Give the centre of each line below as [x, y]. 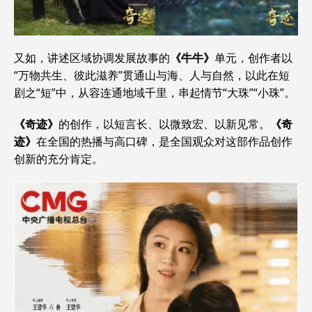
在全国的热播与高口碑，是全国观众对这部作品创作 [164, 142]
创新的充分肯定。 [58, 159]
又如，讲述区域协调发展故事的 [92, 58]
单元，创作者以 [253, 58]
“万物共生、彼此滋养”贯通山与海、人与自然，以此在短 [152, 76]
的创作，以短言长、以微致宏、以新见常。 [164, 124]
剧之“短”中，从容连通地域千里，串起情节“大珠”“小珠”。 [155, 93]
